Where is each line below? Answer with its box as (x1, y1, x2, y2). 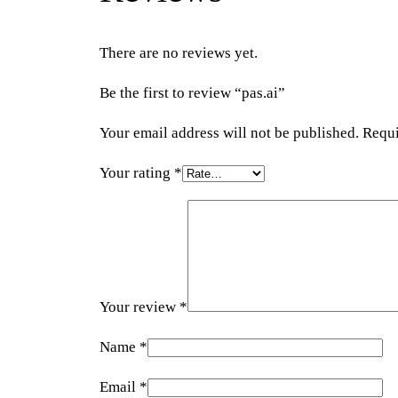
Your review (99, 298, 179, 316)
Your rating (99, 163, 174, 181)
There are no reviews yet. (99, 44, 258, 62)
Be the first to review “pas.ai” (99, 84, 285, 102)
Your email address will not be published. (99, 123, 359, 141)
